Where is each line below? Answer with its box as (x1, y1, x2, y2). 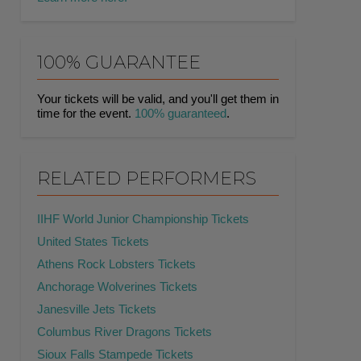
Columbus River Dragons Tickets (37, 325, 212, 339)
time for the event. (37, 106, 135, 121)
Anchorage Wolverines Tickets (37, 280, 197, 294)
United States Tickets (37, 234, 149, 249)
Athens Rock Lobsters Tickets (37, 257, 196, 272)
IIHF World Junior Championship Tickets (37, 212, 249, 226)
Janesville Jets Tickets (37, 302, 156, 317)
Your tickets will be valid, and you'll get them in (37, 92, 279, 106)
